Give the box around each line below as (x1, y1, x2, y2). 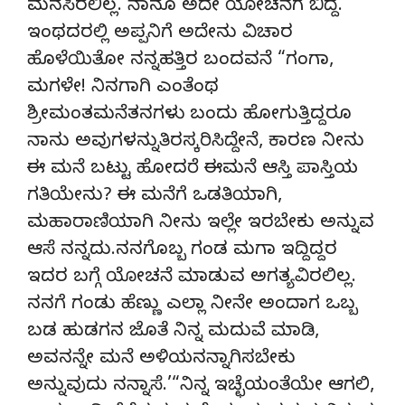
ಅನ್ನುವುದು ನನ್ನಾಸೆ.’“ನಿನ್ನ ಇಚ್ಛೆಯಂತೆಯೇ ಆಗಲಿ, (27, 374, 374, 400)
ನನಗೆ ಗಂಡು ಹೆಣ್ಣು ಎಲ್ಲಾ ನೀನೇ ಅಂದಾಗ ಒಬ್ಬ (27, 293, 357, 318)
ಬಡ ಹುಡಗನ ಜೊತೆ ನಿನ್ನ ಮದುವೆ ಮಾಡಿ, (27, 320, 319, 345)
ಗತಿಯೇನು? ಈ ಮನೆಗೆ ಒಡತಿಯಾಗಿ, (27, 184, 282, 210)
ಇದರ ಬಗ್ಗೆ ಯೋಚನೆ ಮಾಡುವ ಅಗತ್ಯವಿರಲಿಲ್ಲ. (27, 266, 356, 291)
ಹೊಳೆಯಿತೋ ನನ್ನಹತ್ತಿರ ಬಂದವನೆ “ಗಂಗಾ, (27, 49, 334, 74)
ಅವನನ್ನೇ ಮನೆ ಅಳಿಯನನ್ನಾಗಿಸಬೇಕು (27, 347, 296, 372)
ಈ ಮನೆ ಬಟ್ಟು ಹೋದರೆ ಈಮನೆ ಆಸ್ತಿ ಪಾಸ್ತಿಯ (27, 157, 358, 183)
